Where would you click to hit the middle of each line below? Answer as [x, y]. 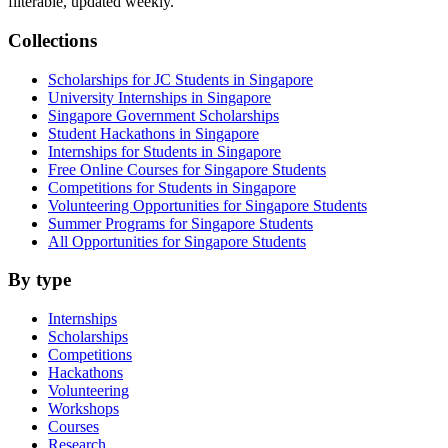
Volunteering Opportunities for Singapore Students [207, 205]
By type [39, 280]
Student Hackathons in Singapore [153, 133]
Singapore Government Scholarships [163, 115]
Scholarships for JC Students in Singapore [180, 79]
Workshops [83, 409]
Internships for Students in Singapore [164, 151]
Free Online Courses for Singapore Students [187, 169]
